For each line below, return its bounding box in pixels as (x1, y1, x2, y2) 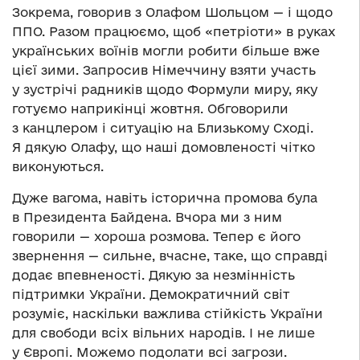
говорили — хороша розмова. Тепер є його (12, 229, 301, 244)
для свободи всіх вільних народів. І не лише (12, 325, 315, 341)
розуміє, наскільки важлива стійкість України (12, 306, 323, 321)
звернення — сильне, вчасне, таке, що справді (12, 248, 328, 264)
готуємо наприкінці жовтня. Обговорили (12, 101, 288, 117)
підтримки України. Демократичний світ (12, 287, 290, 302)
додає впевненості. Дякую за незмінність (12, 268, 295, 283)
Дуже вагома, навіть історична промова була (12, 190, 317, 206)
